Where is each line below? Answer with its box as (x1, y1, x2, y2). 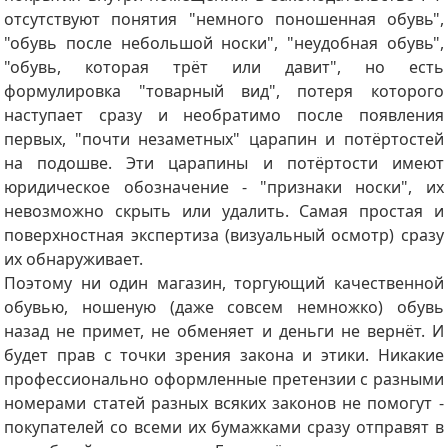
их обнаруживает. (4, 247, 144, 270)
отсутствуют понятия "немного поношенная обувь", (4, 7, 444, 30)
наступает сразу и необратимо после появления (4, 103, 444, 126)
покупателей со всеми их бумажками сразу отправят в (4, 415, 444, 438)
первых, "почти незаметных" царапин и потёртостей (4, 127, 444, 150)
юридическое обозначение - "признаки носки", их (4, 175, 444, 198)
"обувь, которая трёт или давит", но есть (4, 55, 444, 78)
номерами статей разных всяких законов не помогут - (4, 391, 444, 414)
